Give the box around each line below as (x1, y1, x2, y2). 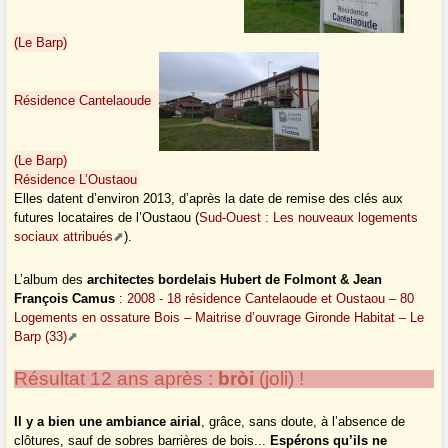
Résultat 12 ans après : (14, 368, 219, 390)
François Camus (14, 291, 116, 307)
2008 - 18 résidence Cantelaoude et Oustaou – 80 (127, 291, 415, 307)
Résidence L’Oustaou (14, 172, 138, 188)
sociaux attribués (14, 229, 114, 245)
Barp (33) (14, 329, 68, 345)
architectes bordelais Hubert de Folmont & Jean (87, 272, 383, 288)
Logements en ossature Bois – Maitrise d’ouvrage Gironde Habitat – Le (14, 310, 425, 326)
